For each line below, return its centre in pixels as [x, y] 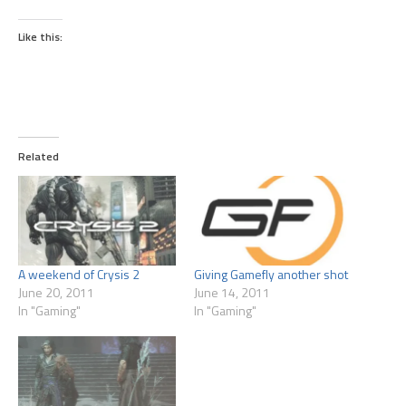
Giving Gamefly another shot [271, 275]
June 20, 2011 [56, 293]
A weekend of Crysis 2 [79, 275]
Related [39, 157]
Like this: [40, 37]
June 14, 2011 [232, 293]
